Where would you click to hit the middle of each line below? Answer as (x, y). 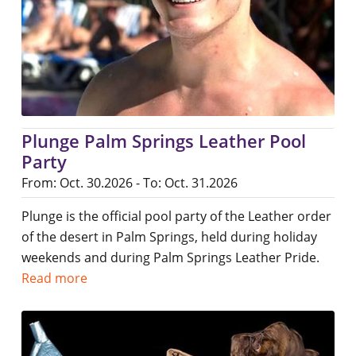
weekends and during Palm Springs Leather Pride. (170, 258)
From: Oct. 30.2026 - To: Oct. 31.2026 (129, 183)
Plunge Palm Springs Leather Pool (163, 141)
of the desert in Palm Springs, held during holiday (169, 237)
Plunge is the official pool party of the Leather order (176, 217)
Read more (54, 279)
